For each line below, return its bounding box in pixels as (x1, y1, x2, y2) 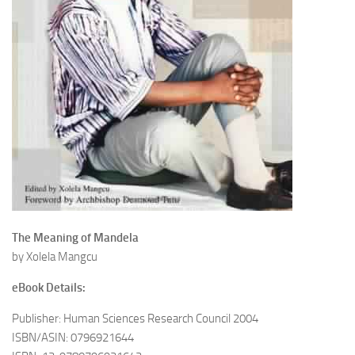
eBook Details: (12, 281, 86, 295)
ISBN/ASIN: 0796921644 (12, 330, 134, 345)
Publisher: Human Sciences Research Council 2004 (12, 311, 258, 326)
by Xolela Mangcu (12, 250, 97, 264)
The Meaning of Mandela (12, 231, 139, 245)
